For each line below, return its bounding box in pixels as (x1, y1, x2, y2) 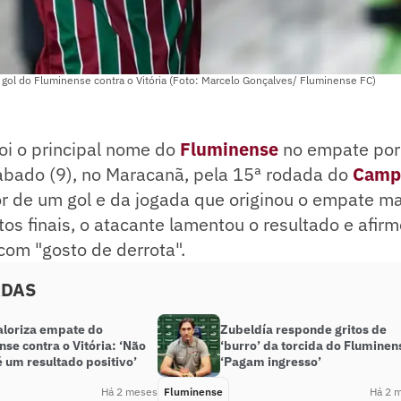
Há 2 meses (101, 385, 158, 399)
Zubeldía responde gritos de (220, 321, 387, 338)
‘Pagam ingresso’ (220, 354, 321, 371)
